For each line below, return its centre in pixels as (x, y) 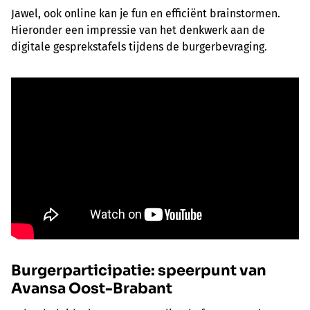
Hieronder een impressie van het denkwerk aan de (138, 30)
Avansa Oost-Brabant (92, 289)
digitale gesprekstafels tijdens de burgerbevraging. (139, 47)
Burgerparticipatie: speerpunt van (139, 271)
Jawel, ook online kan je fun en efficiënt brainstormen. (146, 14)
